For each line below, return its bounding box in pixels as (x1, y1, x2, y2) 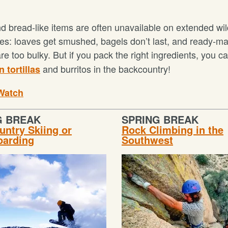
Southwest (122, 132, 173, 147)
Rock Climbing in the (122, 122, 223, 137)
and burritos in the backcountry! (40, 62, 170, 75)
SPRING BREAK (122, 112, 198, 127)
